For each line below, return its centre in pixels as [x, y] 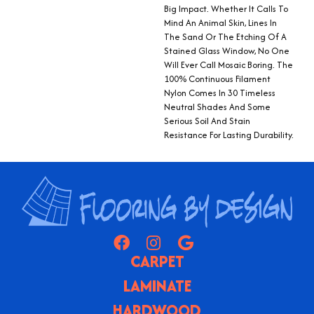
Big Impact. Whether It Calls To [226, 9]
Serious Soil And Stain [207, 121]
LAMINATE [157, 286]
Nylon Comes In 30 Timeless [220, 93]
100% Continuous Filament [217, 79]
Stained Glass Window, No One [227, 51]
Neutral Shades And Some [217, 107]
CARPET [157, 262]
